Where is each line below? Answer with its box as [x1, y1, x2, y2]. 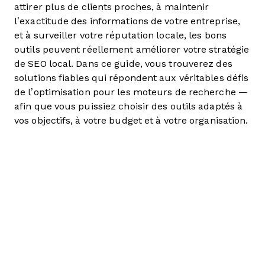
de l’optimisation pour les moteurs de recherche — [14, 87, 248, 97]
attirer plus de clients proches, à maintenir [14, 2, 209, 12]
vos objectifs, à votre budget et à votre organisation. [14, 115, 248, 125]
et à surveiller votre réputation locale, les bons [14, 30, 227, 40]
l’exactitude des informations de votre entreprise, [14, 16, 240, 26]
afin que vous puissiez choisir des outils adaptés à [14, 101, 243, 111]
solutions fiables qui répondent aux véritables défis [14, 73, 249, 83]
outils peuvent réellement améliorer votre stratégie [14, 44, 250, 54]
